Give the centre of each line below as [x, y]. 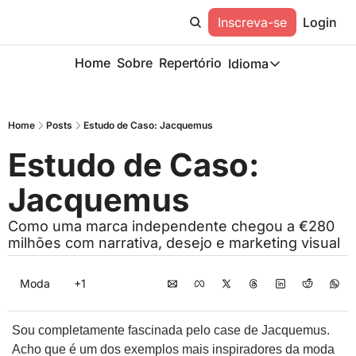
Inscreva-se [252, 22]
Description [308, 132]
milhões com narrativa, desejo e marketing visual [174, 243]
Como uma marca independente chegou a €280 [171, 226]
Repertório [190, 63]
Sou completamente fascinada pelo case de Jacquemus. [171, 330]
